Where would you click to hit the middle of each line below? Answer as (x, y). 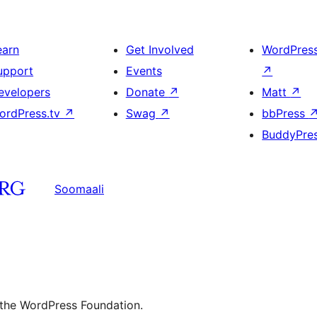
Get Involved (160, 49)
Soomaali (79, 189)
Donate (147, 92)
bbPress (286, 113)
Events (144, 70)
